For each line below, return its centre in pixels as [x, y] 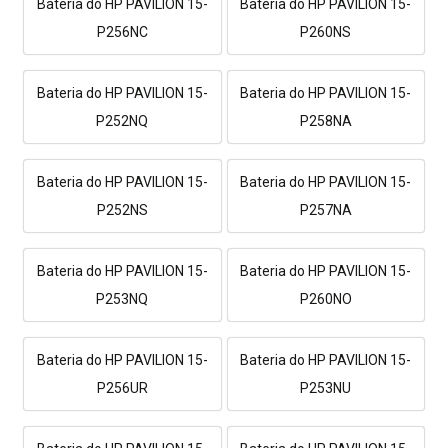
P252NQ [122, 121]
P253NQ [122, 299]
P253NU [326, 388]
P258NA [325, 121]
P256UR [122, 388]
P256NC [122, 32]
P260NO [325, 299]
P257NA [325, 210]
